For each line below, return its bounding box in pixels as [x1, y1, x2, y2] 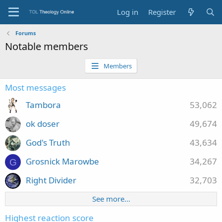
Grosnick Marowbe [26, 156, 99, 167]
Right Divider [26, 174, 76, 186]
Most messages [5, 82, 66, 93]
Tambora [26, 99, 61, 111]
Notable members [5, 40, 88, 53]
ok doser [26, 118, 59, 130]
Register [148, 7, 176, 17]
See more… [92, 194, 130, 204]
